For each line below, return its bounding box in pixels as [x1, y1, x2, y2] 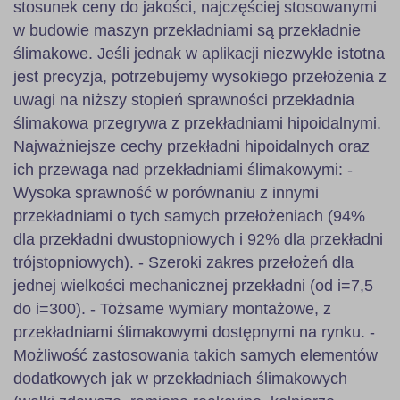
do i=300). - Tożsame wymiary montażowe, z [13, 299, 331, 318]
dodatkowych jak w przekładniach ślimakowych [13, 369, 347, 387]
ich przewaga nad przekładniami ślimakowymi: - [13, 160, 353, 179]
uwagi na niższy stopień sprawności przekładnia [13, 90, 354, 109]
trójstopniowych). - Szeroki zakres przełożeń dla [13, 253, 354, 271]
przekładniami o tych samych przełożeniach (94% [13, 206, 365, 225]
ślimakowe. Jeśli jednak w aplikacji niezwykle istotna [13, 44, 385, 62]
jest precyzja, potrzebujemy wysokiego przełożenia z [13, 67, 387, 86]
